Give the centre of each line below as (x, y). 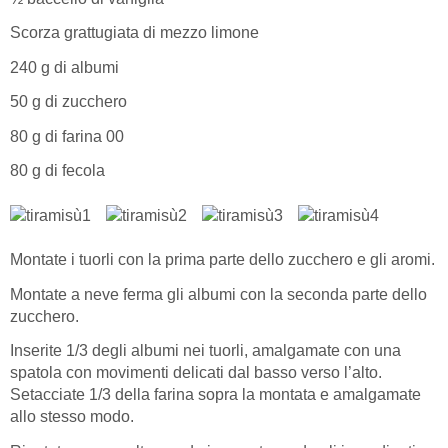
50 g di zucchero (68, 102)
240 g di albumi (64, 67)
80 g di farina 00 (67, 136)
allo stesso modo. (72, 417)
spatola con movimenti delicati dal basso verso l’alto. (196, 373)
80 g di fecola (57, 171)
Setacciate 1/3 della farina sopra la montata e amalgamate (215, 395)
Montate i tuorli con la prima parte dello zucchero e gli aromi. (222, 260)
